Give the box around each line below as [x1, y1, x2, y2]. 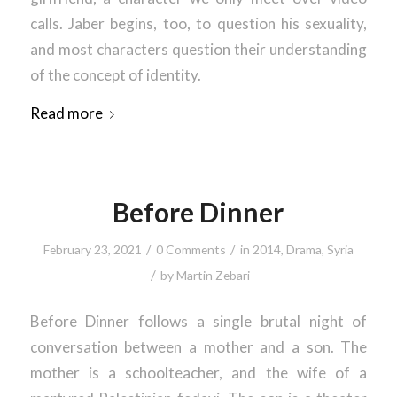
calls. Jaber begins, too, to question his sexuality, [29, 13, 368, 33]
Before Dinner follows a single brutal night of [29, 311, 368, 331]
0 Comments [155, 242, 226, 258]
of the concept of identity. [29, 65, 201, 84]
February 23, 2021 [43, 242, 142, 258]
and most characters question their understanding [29, 39, 368, 58]
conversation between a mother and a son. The [29, 337, 368, 356]
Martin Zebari [176, 268, 251, 284]
